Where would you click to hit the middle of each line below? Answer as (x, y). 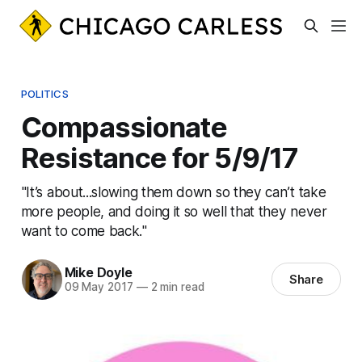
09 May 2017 (99, 287)
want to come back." (84, 230)
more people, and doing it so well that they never (174, 211)
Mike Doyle (98, 273)
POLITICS (44, 93)
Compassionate (124, 126)
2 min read (176, 287)
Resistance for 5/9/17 (160, 157)
